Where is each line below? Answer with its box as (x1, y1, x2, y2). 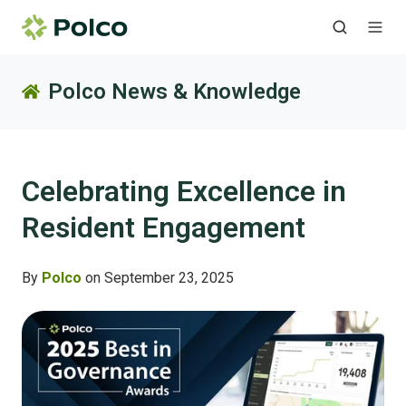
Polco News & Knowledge (47, 79, 301, 105)
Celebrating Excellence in (22, 174, 346, 209)
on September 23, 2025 (82, 269, 234, 287)
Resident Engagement (22, 210, 305, 246)
